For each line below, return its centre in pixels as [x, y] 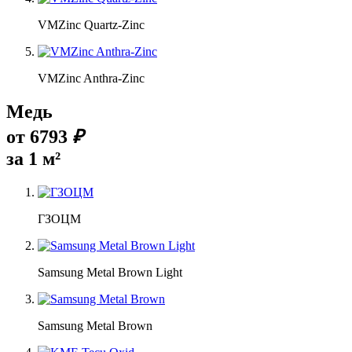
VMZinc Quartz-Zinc [91, 25]
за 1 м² [33, 159]
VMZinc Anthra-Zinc [91, 79]
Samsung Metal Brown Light [110, 272]
